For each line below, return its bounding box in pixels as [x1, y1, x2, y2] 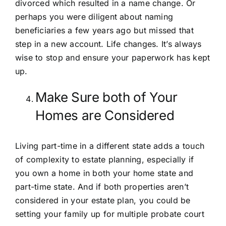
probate [150, 208, 182, 219]
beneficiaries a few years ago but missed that [15, 25, 194, 36]
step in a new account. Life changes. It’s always [15, 39, 202, 49]
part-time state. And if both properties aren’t [15, 181, 189, 192]
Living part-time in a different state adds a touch [15, 140, 204, 151]
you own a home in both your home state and [15, 167, 194, 178]
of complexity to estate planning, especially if [15, 154, 194, 164]
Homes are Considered [35, 107, 175, 124]
